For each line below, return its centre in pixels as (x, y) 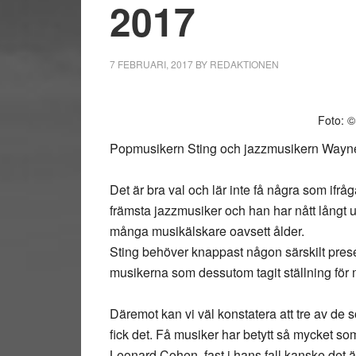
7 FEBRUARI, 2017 (151, 64)
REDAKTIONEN (244, 64)
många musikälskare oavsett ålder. (207, 231)
